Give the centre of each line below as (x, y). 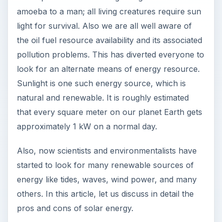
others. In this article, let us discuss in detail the (105, 114)
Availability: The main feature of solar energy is (116, 209)
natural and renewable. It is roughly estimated (103, 18)
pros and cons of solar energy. (75, 128)
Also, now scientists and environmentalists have (107, 71)
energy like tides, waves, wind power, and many (107, 99)
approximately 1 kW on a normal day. (87, 46)
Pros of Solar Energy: (99, 184)
